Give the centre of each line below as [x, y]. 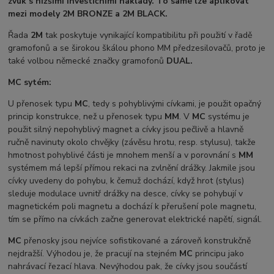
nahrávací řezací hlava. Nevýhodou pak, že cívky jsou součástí [128, 267]
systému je [228, 117]
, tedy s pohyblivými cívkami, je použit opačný [175, 104]
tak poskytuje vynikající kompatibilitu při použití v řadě [149, 35]
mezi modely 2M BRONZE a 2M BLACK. [88, 14]
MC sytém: [30, 83]
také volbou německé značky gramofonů [86, 61]
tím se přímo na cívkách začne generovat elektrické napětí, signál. [135, 220]
